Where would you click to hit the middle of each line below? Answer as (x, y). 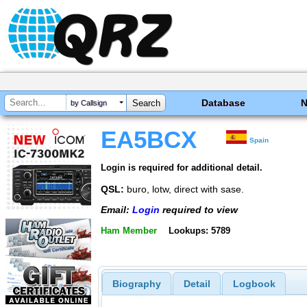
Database (224, 103)
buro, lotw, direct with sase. (184, 189)
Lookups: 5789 (199, 230)
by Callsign (89, 103)
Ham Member (129, 230)
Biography (136, 284)
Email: (116, 210)
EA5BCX (149, 140)
